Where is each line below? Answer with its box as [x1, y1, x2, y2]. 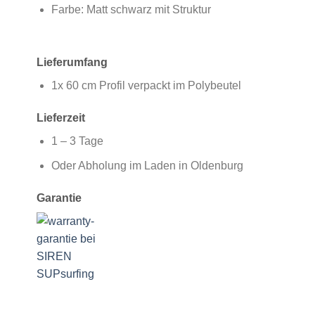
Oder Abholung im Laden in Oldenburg [51, 159, 243, 172]
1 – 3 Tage [51, 135, 103, 148]
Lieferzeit [36, 112, 85, 124]
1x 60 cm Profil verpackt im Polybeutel [51, 79, 241, 92]
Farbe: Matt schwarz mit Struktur [51, 3, 211, 15]
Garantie [36, 191, 82, 204]
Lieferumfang [36, 56, 108, 69]
